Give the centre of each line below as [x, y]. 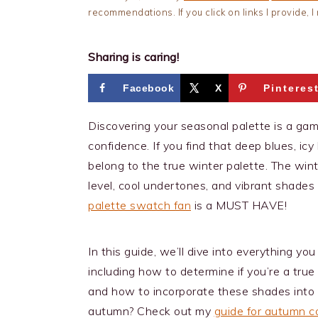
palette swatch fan [139, 205]
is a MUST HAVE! [239, 205]
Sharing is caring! [133, 57]
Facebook [148, 88]
